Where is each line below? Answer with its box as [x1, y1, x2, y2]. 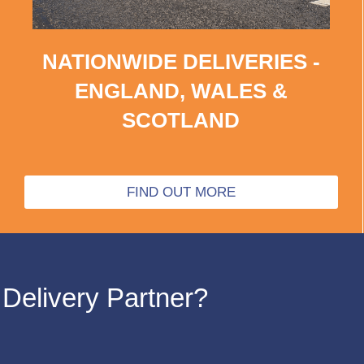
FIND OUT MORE [126, 184, 236, 200]
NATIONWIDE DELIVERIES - [41, 49, 320, 74]
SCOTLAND [122, 107, 240, 132]
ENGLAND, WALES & [74, 78, 288, 103]
